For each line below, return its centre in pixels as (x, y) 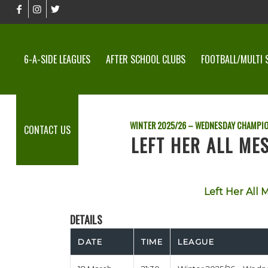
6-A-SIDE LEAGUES (57, 59)
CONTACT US (47, 130)
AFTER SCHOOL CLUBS (145, 59)
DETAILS (86, 220)
